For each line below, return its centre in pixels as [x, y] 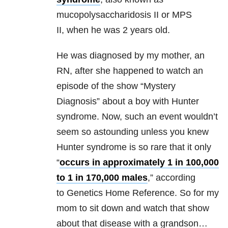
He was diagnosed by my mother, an [131, 56]
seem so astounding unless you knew [133, 132]
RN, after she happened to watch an [130, 71]
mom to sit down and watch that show [133, 208]
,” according [172, 178]
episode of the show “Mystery [116, 86]
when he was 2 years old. [118, 30]
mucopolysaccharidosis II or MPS [124, 15]
